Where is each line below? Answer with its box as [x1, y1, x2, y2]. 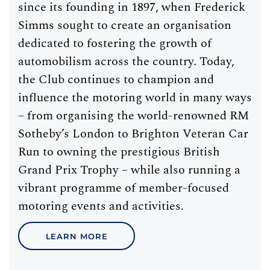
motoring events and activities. [18, 197, 184, 215]
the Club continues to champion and [18, 71, 214, 89]
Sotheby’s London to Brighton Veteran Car [18, 125, 248, 143]
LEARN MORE [45, 231, 108, 240]
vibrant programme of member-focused [18, 179, 229, 197]
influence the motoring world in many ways [18, 89, 252, 107]
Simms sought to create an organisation [18, 16, 231, 34]
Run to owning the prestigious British [18, 143, 220, 161]
